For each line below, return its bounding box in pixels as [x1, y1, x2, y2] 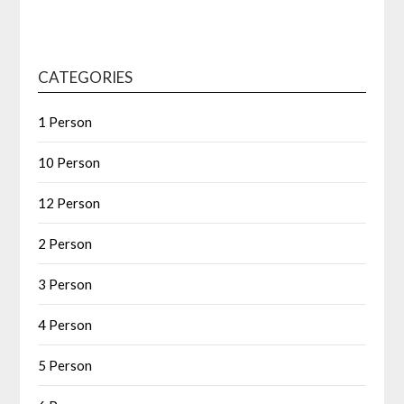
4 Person [38, 316, 93, 333]
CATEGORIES [38, 67, 133, 87]
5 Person [38, 356, 93, 373]
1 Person [38, 113, 93, 130]
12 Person [38, 194, 101, 211]
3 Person [38, 275, 93, 292]
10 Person [38, 153, 101, 170]
